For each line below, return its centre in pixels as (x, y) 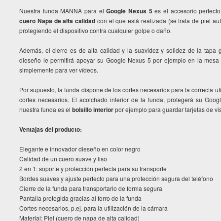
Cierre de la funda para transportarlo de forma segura (91, 188)
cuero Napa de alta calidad (57, 21)
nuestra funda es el (46, 109)
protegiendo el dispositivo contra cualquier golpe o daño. (95, 30)
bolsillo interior (93, 110)
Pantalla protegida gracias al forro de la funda (80, 198)
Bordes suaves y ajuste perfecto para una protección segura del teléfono (116, 178)
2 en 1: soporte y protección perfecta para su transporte (93, 168)
